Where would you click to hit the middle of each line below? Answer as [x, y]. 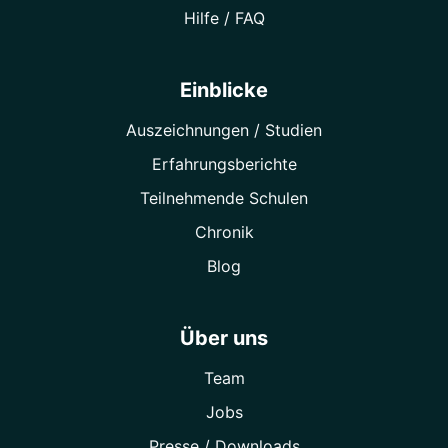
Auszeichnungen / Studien [224, 130]
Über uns [224, 338]
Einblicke [224, 90]
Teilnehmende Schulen [224, 198]
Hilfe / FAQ [224, 18]
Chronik [224, 232]
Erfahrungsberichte [224, 164]
